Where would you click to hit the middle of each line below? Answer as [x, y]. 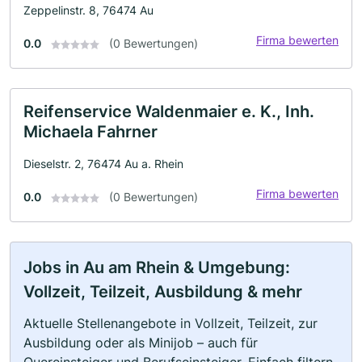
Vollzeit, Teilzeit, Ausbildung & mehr [163, 292]
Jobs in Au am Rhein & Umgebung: [157, 267]
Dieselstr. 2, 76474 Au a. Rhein [103, 164]
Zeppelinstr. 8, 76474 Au [88, 10]
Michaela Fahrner [90, 132]
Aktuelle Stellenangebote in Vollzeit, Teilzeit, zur [170, 323]
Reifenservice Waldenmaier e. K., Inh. [169, 112]
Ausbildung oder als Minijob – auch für [141, 343]
